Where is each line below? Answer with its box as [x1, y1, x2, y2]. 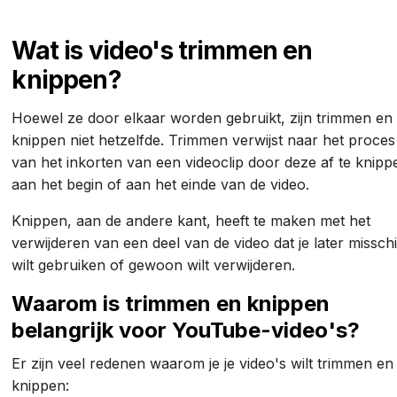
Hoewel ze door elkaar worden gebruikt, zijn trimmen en [12, 109, 393, 128]
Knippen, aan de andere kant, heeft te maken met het [12, 212, 371, 230]
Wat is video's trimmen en [12, 35, 313, 66]
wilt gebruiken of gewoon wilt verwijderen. [12, 256, 300, 275]
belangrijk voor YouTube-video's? [12, 317, 361, 344]
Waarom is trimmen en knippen [12, 291, 331, 317]
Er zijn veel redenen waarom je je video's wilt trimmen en [12, 354, 394, 373]
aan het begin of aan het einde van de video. [12, 175, 315, 194]
